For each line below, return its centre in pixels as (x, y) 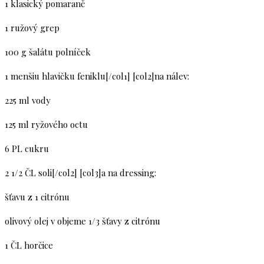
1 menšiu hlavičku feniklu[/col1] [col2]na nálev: (97, 76)
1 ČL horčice (29, 245)
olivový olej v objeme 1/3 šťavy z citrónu (82, 221)
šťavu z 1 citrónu (37, 197)
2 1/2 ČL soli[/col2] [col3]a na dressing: (80, 173)
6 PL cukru (27, 148)
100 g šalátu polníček (48, 52)
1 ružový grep (32, 28)
